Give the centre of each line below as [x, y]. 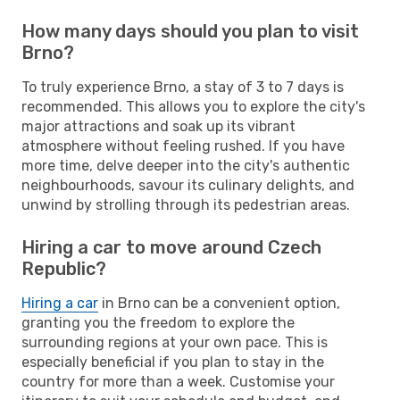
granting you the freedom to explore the [158, 322]
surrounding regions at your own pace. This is [175, 342]
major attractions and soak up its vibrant [158, 126]
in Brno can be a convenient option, [219, 303]
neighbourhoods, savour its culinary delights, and [188, 185]
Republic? [64, 268]
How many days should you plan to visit [190, 31]
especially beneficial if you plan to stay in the [173, 362]
